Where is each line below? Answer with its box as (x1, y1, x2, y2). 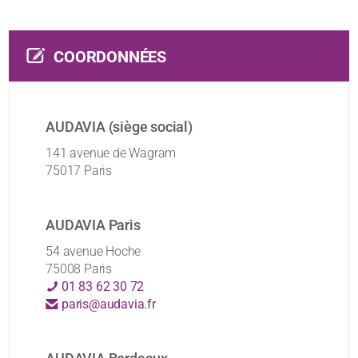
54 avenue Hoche (46, 244, 141, 260)
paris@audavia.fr (58, 296, 156, 312)
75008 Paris (46, 261, 113, 277)
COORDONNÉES (54, 47, 167, 67)
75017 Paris (46, 163, 113, 179)
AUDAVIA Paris (46, 217, 141, 234)
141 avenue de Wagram (46, 145, 177, 161)
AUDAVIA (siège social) (46, 118, 193, 136)
